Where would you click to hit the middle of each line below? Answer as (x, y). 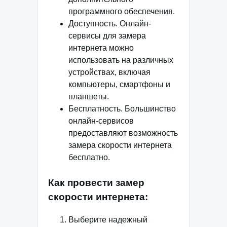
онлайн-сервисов (101, 121)
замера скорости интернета (120, 145)
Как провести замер (96, 182)
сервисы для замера (107, 35)
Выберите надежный (108, 219)
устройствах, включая (109, 72)
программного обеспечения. (122, 11)
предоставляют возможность (123, 133)
